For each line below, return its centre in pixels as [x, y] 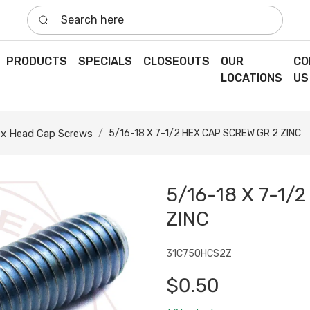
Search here [58, 13]
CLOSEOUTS [176, 62]
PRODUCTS [36, 62]
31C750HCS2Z [199, 254]
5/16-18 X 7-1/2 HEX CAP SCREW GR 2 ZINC [205, 134]
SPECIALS [105, 62]
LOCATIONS [251, 78]
